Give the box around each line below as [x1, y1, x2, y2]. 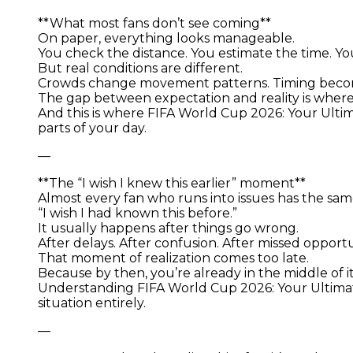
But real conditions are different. [38, 60, 243, 76]
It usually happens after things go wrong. [38, 220, 299, 236]
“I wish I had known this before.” [38, 205, 237, 221]
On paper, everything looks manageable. [38, 30, 295, 46]
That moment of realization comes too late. [38, 250, 309, 266]
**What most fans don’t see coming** [38, 15, 271, 31]
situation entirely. [38, 295, 146, 310]
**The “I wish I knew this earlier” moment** [38, 175, 306, 191]
